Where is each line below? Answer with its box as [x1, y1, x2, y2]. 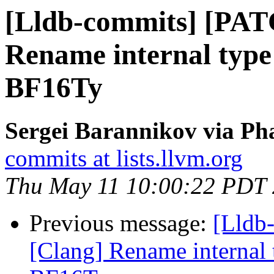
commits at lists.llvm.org [5, 145, 243, 172]
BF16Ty [5, 72, 103, 103]
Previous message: [29, 210, 213, 237]
